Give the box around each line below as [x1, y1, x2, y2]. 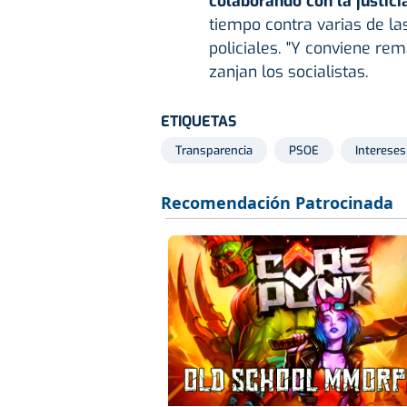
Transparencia [175, 143, 253, 159]
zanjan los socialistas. [208, 61, 369, 84]
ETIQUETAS [161, 112, 236, 132]
